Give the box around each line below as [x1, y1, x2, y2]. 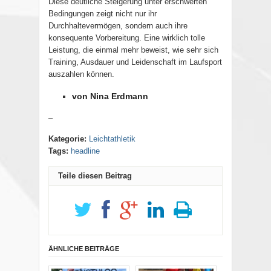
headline [71, 146, 100, 156]
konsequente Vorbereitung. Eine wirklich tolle [48, 33, 205, 43]
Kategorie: [48, 134, 87, 144]
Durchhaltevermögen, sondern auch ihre [48, 21, 188, 31]
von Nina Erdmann [72, 91, 148, 102]
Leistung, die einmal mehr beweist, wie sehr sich [48, 45, 218, 55]
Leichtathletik [89, 134, 135, 144]
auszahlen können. [48, 70, 114, 79]
